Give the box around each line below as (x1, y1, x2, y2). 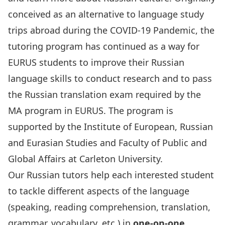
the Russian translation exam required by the (8, 88, 201, 100)
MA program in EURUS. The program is (8, 104, 173, 117)
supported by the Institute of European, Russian (8, 121, 213, 133)
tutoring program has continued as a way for (8, 40, 199, 52)
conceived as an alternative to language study (8, 8, 204, 20)
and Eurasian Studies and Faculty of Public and (8, 137, 207, 149)
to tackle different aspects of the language (8, 185, 189, 197)
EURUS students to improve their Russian (8, 56, 184, 68)
